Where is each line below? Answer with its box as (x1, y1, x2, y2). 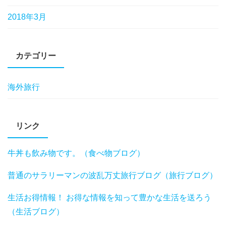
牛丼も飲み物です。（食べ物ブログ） (8, 149, 145, 158)
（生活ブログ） (8, 207, 64, 216)
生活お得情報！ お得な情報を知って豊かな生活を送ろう (8, 193, 211, 202)
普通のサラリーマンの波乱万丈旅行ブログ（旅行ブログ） (8, 171, 217, 180)
